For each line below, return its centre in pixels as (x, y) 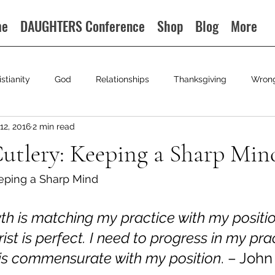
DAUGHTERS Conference (83, 26)
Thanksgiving (200, 79)
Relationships (122, 79)
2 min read (54, 126)
